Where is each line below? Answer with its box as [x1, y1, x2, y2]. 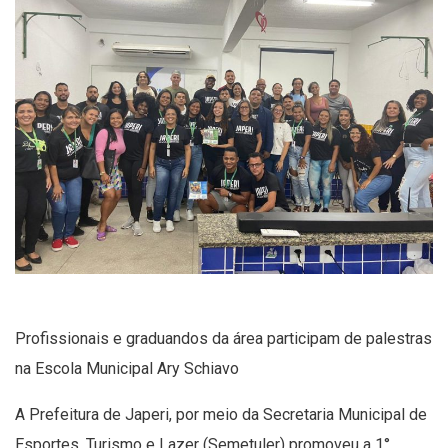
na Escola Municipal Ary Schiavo [15, 358, 239, 378]
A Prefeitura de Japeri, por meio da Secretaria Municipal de [15, 404, 427, 424]
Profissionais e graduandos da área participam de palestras [15, 328, 432, 348]
